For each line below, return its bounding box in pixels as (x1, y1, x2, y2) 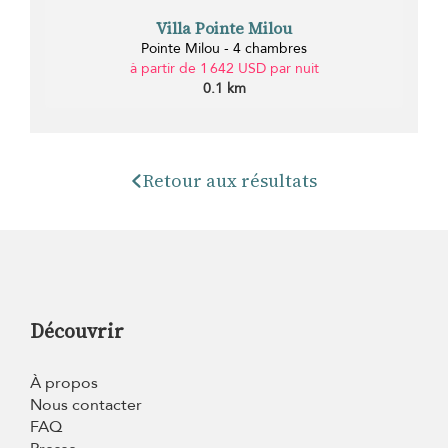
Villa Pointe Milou (156, 16, 292, 39)
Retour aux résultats (142, 167, 317, 193)
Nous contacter (30, 393, 142, 416)
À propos (30, 371, 98, 394)
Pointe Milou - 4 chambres (141, 38, 307, 58)
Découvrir (30, 316, 124, 345)
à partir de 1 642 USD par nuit (129, 58, 319, 78)
